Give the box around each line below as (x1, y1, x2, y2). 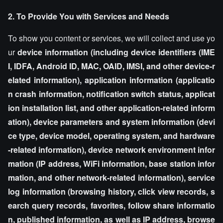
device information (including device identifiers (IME (17, 46, 215, 58)
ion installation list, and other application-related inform (8, 102, 215, 113)
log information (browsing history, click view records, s (8, 186, 215, 197)
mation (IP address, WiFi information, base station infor (8, 158, 215, 169)
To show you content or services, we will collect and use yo (8, 32, 215, 44)
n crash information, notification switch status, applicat (8, 88, 215, 100)
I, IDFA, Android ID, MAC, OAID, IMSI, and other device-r (8, 60, 215, 72)
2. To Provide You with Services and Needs (8, 10, 169, 22)
